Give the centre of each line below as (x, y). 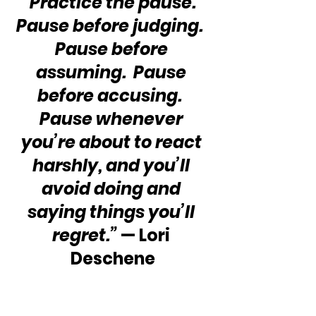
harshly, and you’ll (113, 165)
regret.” (85, 235)
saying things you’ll (113, 212)
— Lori (145, 235)
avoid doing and (113, 188)
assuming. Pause (113, 72)
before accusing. (113, 95)
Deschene (113, 258)
